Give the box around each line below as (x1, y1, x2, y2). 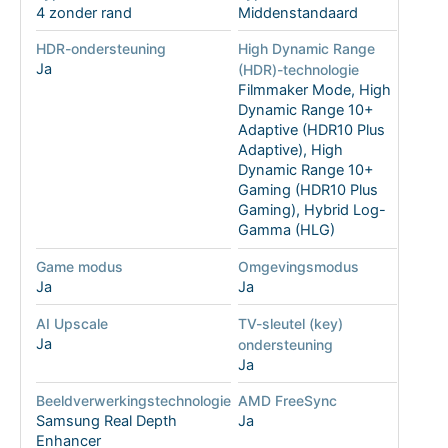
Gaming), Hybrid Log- (237, 201, 386, 220)
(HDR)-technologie (237, 61, 359, 79)
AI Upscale (35, 314, 108, 332)
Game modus (35, 257, 123, 275)
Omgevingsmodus (237, 257, 359, 275)
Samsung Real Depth (35, 412, 177, 431)
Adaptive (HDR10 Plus (237, 121, 385, 140)
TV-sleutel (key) (237, 314, 343, 332)
